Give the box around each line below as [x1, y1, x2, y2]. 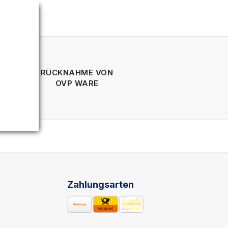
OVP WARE [55, 78, 99, 88]
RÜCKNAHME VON [40, 68, 113, 77]
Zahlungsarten [67, 179, 134, 190]
